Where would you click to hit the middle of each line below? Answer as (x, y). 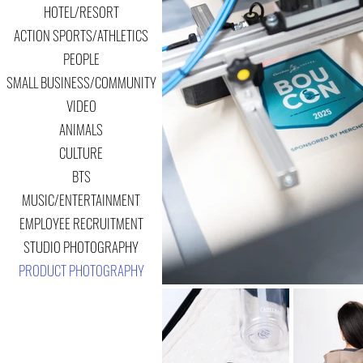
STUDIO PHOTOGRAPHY (81, 247)
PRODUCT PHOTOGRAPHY (81, 270)
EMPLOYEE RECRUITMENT (81, 223)
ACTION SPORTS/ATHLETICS (81, 35)
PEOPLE (81, 59)
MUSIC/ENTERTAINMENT (81, 200)
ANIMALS (81, 129)
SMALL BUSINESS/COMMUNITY (81, 82)
